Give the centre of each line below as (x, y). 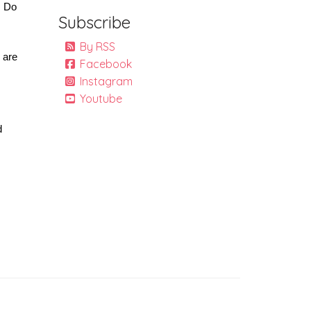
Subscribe (94, 22)
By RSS (97, 47)
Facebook (106, 64)
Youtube (101, 99)
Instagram (106, 81)
